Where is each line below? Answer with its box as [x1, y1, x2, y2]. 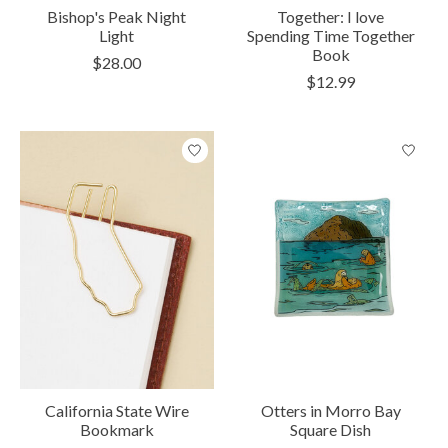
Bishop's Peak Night [47, 7, 187, 27]
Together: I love [277, 7, 385, 27]
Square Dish [290, 420, 372, 440]
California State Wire [44, 401, 189, 421]
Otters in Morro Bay [260, 401, 401, 421]
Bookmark [79, 420, 154, 440]
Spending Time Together [246, 26, 415, 46]
